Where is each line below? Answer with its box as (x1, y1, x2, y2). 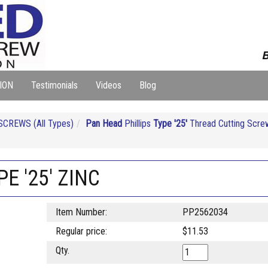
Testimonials (31, 80, 78, 91)
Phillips (122, 118, 153, 129)
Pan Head (86, 118, 122, 129)
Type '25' (153, 118, 187, 129)
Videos (96, 80, 121, 91)
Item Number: (55, 206, 107, 218)
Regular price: (55, 226, 107, 237)
